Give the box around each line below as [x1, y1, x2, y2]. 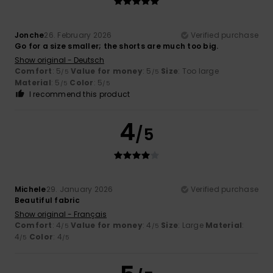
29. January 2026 [46, 183, 113, 194]
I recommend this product [29, 88, 130, 99]
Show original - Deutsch [15, 54, 104, 65]
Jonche [15, 29, 44, 40]
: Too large [178, 65, 219, 76]
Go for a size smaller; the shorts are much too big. [15, 40, 219, 51]
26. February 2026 [44, 29, 112, 40]
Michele [15, 183, 46, 194]
